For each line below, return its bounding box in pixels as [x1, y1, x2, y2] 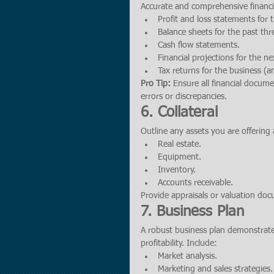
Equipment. [158, 153, 201, 161]
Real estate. [158, 140, 201, 149]
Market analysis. [158, 252, 217, 261]
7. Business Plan [141, 204, 244, 219]
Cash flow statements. [158, 41, 240, 50]
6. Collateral [141, 105, 218, 120]
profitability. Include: [141, 239, 217, 248]
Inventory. [158, 166, 196, 174]
